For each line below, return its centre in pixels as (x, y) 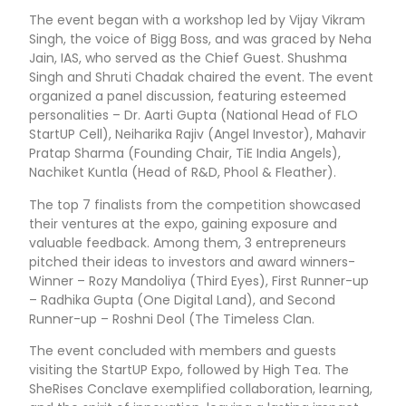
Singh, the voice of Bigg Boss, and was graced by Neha (201, 39)
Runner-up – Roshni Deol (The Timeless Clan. (172, 319)
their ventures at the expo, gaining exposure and (184, 223)
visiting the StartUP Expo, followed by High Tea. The (189, 370)
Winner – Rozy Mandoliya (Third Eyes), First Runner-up (199, 280)
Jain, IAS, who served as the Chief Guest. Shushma (188, 58)
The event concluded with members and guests (183, 351)
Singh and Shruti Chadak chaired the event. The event (202, 77)
